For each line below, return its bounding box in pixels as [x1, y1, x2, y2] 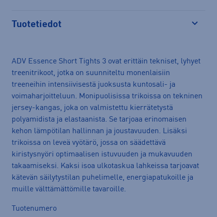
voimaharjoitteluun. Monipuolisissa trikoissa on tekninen [12, 92, 202, 100]
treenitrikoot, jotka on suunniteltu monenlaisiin [12, 69, 170, 77]
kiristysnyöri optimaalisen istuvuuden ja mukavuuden [12, 150, 192, 158]
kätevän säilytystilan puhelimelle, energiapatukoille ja [12, 173, 193, 182]
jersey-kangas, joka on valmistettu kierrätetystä [12, 104, 173, 112]
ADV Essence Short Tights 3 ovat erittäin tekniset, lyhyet [12, 57, 201, 65]
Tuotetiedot [12, 19, 62, 30]
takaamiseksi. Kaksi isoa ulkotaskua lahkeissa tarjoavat [12, 162, 199, 170]
